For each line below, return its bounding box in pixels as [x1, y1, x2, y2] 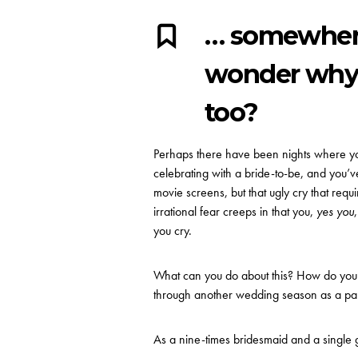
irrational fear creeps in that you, [153, 203, 316, 220]
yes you [316, 203, 354, 220]
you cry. [153, 222, 192, 239]
